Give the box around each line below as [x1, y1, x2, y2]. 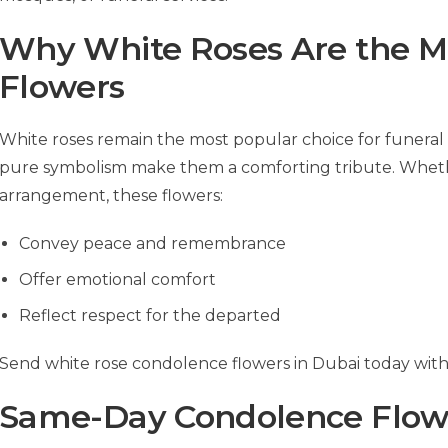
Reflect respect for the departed [19, 306, 281, 326]
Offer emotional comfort [19, 270, 216, 290]
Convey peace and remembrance [19, 234, 286, 254]
